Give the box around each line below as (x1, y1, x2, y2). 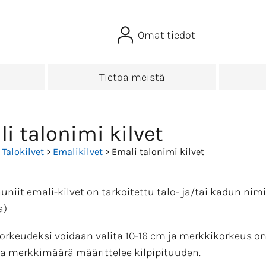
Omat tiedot (137, 28, 195, 42)
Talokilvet (2, 146, 44, 158)
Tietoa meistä (99, 71, 165, 84)
